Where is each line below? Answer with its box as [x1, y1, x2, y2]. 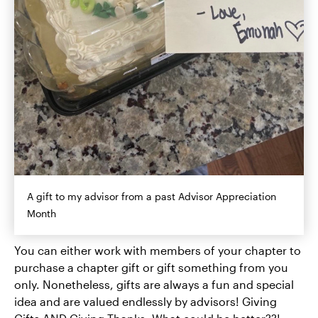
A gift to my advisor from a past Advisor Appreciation [27, 190, 276, 202]
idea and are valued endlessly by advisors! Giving [14, 294, 277, 308]
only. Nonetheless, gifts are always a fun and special [14, 277, 294, 291]
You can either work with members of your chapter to [14, 243, 301, 257]
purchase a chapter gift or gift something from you [14, 260, 288, 274]
